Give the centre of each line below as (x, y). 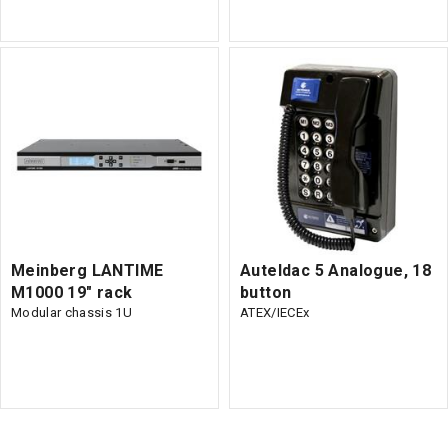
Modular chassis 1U (71, 312)
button (266, 292)
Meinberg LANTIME (87, 270)
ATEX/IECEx (275, 312)
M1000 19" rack (72, 292)
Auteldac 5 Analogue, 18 (336, 270)
